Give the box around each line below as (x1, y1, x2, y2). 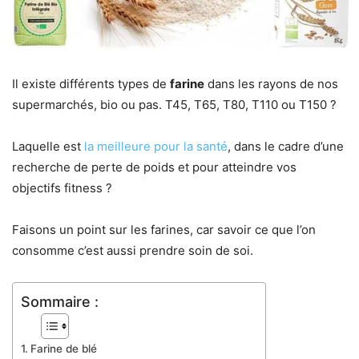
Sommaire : (21, 292, 99, 310)
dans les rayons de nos (204, 75, 338, 91)
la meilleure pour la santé (84, 138, 228, 154)
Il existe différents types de (12, 75, 170, 91)
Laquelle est (12, 138, 84, 154)
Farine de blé (30, 341, 97, 355)
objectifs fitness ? (12, 179, 112, 196)
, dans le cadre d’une (228, 138, 344, 154)
